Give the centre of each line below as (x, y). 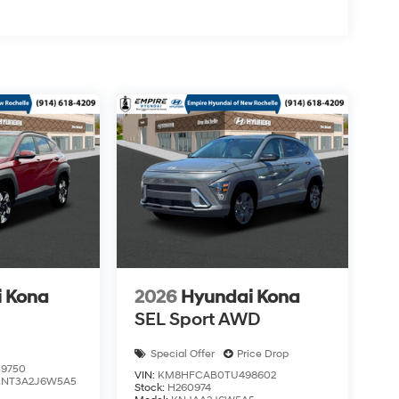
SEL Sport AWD (197, 319)
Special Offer (182, 354)
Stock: (151, 387)
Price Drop (262, 354)
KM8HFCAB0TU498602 (216, 375)
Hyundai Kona (240, 297)
